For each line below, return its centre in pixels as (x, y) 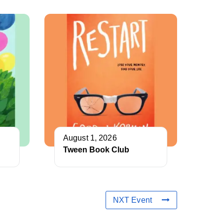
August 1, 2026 (90, 138)
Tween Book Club (96, 150)
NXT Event (132, 200)
